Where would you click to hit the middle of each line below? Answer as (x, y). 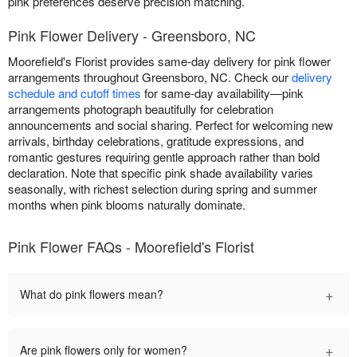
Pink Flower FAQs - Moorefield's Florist (131, 246)
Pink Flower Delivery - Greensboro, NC (132, 35)
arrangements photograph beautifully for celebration (141, 108)
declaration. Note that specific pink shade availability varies (161, 172)
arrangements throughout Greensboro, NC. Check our (150, 76)
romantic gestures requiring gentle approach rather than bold (164, 156)
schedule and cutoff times (75, 92)
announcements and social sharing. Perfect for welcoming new (171, 124)
